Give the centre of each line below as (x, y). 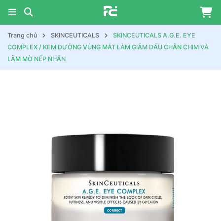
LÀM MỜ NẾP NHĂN (37, 59)
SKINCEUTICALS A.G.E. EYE (154, 35)
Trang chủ (22, 35)
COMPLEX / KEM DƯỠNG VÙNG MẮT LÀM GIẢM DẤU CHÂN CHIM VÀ (108, 47)
